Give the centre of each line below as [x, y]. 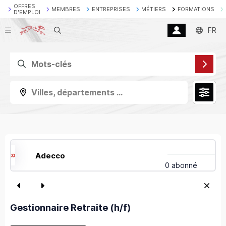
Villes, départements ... [77, 92]
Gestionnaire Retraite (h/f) [70, 208]
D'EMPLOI [27, 12]
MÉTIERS [154, 9]
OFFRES [24, 6]
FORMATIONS [196, 9]
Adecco [50, 155]
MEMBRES [66, 9]
